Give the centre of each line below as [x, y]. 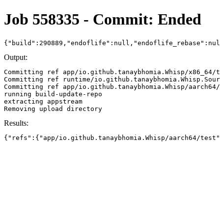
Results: [16, 123]
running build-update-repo [53, 94]
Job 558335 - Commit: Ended [103, 19]
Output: [16, 57]
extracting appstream [43, 101]
